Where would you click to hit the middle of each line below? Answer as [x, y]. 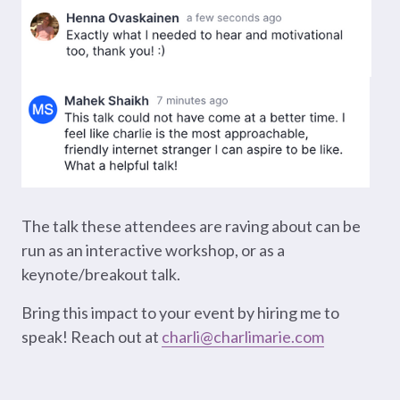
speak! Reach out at [92, 337]
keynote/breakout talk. [101, 275]
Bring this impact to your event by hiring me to [180, 313]
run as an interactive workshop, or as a [153, 250]
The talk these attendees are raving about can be [191, 226]
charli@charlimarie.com [243, 337]
